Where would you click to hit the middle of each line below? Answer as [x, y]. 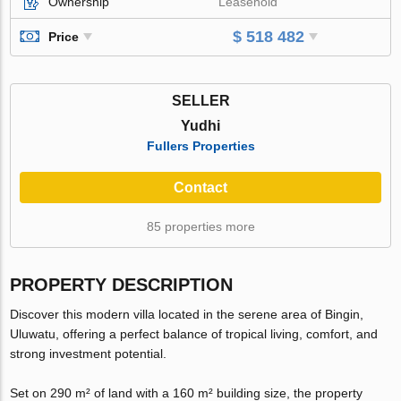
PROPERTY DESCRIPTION [122, 284]
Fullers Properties [200, 145]
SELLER [200, 100]
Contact [200, 187]
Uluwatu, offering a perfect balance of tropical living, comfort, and [194, 333]
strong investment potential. [89, 353]
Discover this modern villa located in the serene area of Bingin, [187, 314]
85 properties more [200, 226]
